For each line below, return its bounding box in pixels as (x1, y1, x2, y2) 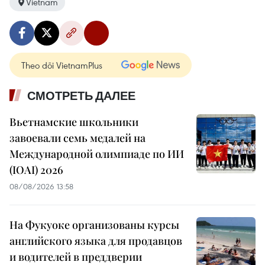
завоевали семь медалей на (9, 131, 146, 146)
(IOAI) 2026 (9, 163, 63, 177)
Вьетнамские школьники (9, 115, 138, 130)
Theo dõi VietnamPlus (21, 59, 102, 72)
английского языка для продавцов (9, 234, 182, 248)
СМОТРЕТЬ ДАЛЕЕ (27, 89, 135, 104)
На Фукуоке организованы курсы (9, 218, 179, 232)
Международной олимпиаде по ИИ (9, 147, 184, 161)
